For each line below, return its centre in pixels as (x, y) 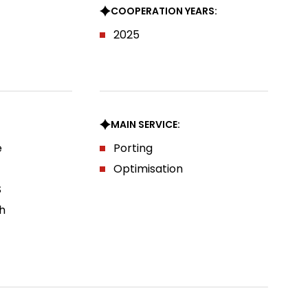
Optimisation (148, 169)
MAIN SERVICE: (146, 124)
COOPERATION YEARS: (164, 11)
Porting (133, 148)
